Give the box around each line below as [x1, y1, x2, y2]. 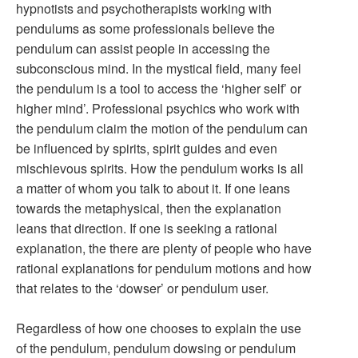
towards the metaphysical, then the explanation [16, 199, 281, 217]
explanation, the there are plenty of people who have [16, 239, 312, 257]
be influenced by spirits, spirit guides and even [16, 139, 277, 157]
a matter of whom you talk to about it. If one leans [16, 179, 290, 197]
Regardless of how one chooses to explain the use [16, 319, 301, 337]
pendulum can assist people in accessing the [16, 39, 270, 58]
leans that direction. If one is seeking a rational [16, 219, 277, 237]
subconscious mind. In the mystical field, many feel [16, 59, 301, 78]
